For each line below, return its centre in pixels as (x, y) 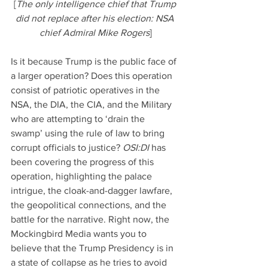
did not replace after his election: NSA (96, 18)
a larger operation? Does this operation (93, 75)
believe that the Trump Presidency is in (93, 248)
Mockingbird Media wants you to (80, 233)
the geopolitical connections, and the (90, 205)
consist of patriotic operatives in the (86, 90)
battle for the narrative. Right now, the (91, 219)
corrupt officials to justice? (67, 147)
